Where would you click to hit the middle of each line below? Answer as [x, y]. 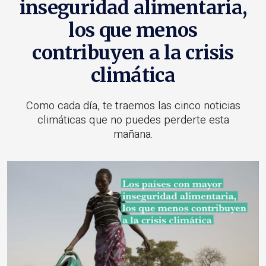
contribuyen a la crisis [133, 53]
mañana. [133, 134]
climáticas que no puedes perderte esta [133, 120]
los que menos [133, 31]
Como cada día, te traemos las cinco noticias [133, 106]
